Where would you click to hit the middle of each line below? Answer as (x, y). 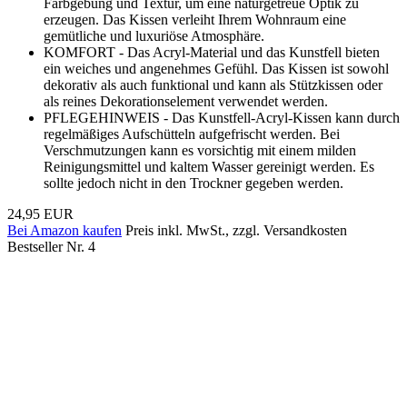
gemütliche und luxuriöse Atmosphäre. (154, 35)
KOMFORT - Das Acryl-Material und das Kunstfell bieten (212, 52)
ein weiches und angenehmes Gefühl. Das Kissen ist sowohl (216, 68)
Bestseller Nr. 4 (51, 246)
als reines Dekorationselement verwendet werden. (186, 101)
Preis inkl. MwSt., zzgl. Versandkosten (236, 230)
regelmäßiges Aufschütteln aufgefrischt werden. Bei (192, 134)
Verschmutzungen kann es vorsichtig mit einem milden (200, 150)
